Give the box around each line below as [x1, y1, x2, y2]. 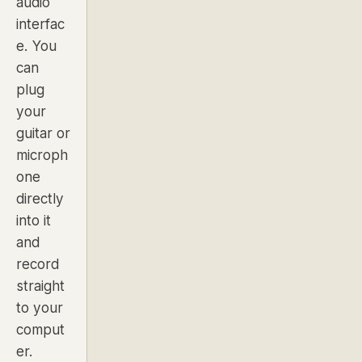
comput [16, 321, 65, 338]
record [16, 255, 59, 272]
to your [16, 299, 63, 316]
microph [16, 146, 68, 163]
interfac [16, 15, 65, 32]
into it [16, 212, 51, 229]
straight [16, 277, 65, 294]
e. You [16, 37, 57, 54]
